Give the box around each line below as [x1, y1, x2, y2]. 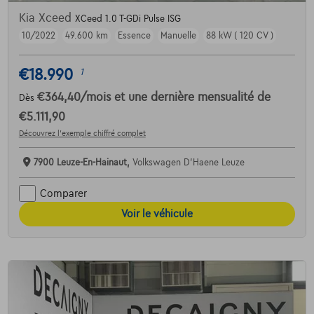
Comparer [39, 187, 87, 199]
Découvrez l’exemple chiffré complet [18, 129, 146, 138]
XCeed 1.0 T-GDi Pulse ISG [74, 14, 181, 25]
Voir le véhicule [121, 208, 193, 220]
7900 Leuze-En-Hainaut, [33, 158, 132, 168]
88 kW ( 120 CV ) [205, 31, 273, 41]
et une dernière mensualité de [114, 91, 271, 104]
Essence [117, 31, 151, 41]
